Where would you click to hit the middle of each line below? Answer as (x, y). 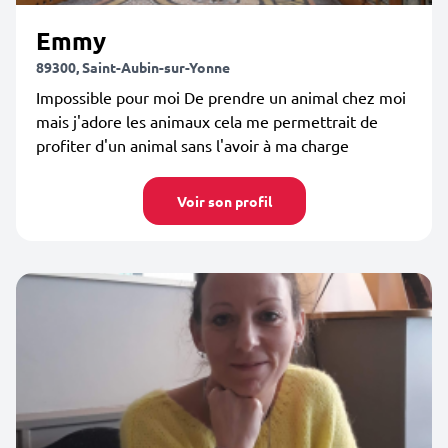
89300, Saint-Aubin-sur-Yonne (133, 67)
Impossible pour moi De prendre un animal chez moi (221, 97)
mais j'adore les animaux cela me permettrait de (207, 121)
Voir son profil (224, 201)
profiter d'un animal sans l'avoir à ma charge (192, 145)
